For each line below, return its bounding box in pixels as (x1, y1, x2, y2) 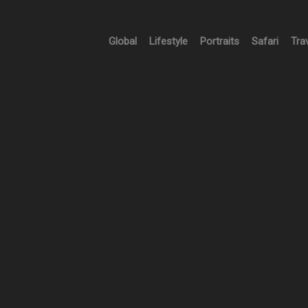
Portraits (200, 35, 239, 47)
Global (109, 35, 137, 47)
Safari (252, 35, 278, 47)
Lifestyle (149, 35, 188, 47)
